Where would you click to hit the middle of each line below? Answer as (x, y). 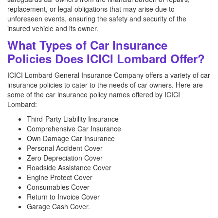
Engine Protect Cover (60, 177)
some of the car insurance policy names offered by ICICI (94, 94)
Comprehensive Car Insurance (74, 128)
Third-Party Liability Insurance (73, 119)
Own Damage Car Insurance (71, 138)
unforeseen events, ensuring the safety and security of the (97, 18)
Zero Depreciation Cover (65, 158)
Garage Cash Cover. (58, 206)
